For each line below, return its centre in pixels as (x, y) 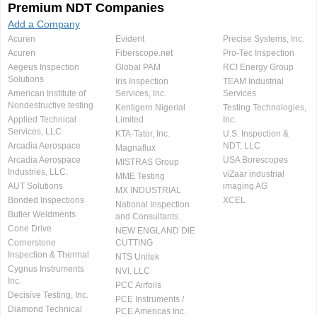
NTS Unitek (137, 257)
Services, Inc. (140, 93)
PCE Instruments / (149, 299)
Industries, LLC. (38, 172)
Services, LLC (35, 132)
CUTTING (134, 243)
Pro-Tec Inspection (258, 53)
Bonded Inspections (46, 200)
